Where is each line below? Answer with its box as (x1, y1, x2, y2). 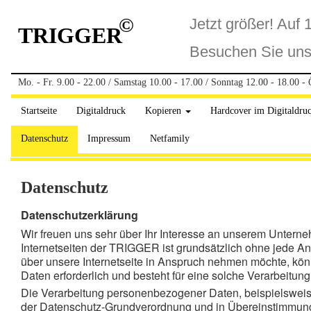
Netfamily (150, 133, 190, 144)
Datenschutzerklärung (21, 207, 138, 223)
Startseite (21, 106, 57, 116)
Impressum (87, 133, 131, 144)
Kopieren (145, 106, 184, 116)
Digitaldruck (76, 106, 126, 116)
